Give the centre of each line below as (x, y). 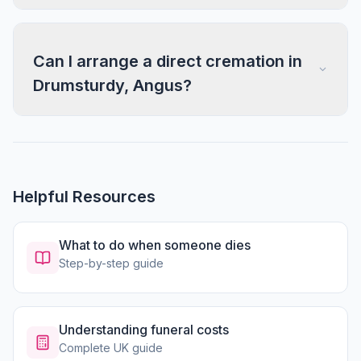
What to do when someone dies (155, 245)
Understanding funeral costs (144, 330)
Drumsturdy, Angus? (112, 85)
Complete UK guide (111, 348)
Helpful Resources (84, 197)
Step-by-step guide (111, 263)
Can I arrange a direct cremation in (168, 61)
